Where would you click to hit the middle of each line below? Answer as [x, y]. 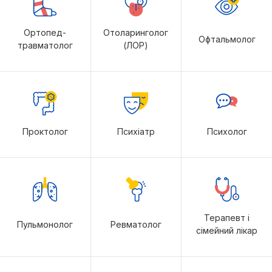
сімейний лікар [227, 230]
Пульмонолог [45, 224]
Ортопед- [45, 32]
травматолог [45, 45]
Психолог [227, 131]
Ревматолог [136, 224]
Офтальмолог [227, 39]
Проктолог [45, 131]
